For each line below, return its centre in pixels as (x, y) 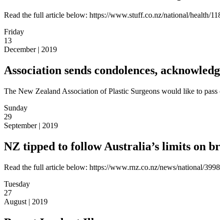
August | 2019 (26, 201)
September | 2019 (31, 126)
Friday (14, 32)
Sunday (16, 108)
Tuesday (17, 184)
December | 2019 (30, 50)
